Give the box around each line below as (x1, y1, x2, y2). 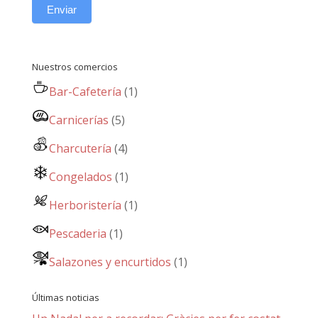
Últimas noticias (31, 290, 99, 304)
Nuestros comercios (31, 60, 118, 73)
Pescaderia (48, 225, 106, 241)
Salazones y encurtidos (48, 253, 171, 270)
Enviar (46, 3, 77, 16)
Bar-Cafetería (48, 83, 121, 99)
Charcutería (48, 140, 111, 156)
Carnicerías (48, 111, 109, 128)
